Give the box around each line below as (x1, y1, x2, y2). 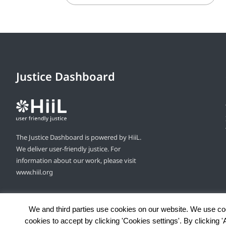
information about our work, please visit (16, 155, 136, 165)
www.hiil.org (16, 167, 53, 177)
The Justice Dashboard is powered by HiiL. (16, 132, 141, 142)
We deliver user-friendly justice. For (16, 144, 121, 153)
